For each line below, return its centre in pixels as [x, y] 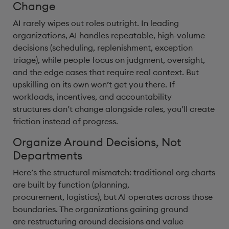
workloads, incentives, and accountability [92, 97]
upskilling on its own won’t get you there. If [94, 84]
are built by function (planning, [71, 185]
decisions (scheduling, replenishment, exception [103, 48]
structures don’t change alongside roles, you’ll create [114, 109]
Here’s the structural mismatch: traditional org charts [114, 172]
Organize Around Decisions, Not [97, 142]
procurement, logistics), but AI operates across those [113, 197]
